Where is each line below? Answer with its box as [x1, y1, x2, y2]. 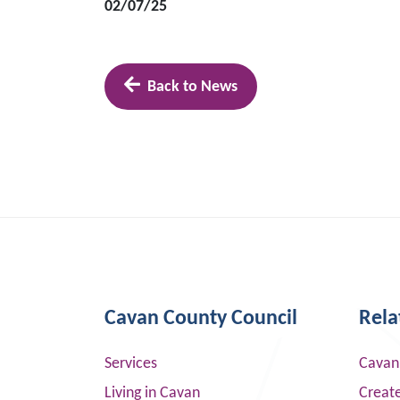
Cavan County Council [104, 308, 297, 329]
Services [104, 355, 157, 372]
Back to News [147, 78, 237, 96]
